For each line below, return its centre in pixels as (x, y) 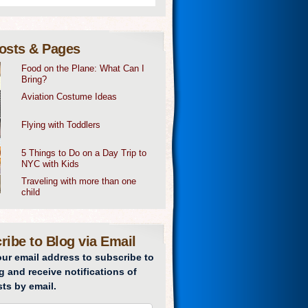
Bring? (34, 79)
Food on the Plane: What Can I (83, 68)
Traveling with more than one (79, 181)
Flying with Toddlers (61, 125)
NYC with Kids (51, 164)
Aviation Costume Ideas (69, 97)
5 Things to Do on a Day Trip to (84, 153)
